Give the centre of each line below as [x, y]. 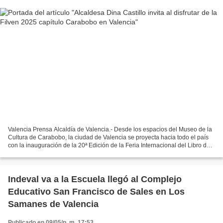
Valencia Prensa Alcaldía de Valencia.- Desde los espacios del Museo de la [110, 129]
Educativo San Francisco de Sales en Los [96, 191]
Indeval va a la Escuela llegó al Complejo [95, 179]
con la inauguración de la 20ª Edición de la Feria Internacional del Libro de [109, 145]
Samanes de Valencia [53, 204]
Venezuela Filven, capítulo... [46, 153]
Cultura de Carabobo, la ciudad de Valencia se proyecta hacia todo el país [108, 137]
